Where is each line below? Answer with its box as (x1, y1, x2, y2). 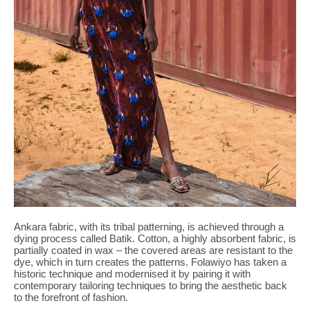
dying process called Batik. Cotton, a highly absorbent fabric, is (14, 232, 296, 245)
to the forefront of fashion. (14, 291, 128, 304)
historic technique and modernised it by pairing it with (14, 268, 250, 280)
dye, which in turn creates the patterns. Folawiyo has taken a (14, 256, 286, 268)
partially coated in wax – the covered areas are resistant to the (14, 244, 293, 257)
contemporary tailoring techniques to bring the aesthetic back (14, 280, 287, 292)
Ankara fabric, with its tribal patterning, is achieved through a (14, 221, 284, 233)
